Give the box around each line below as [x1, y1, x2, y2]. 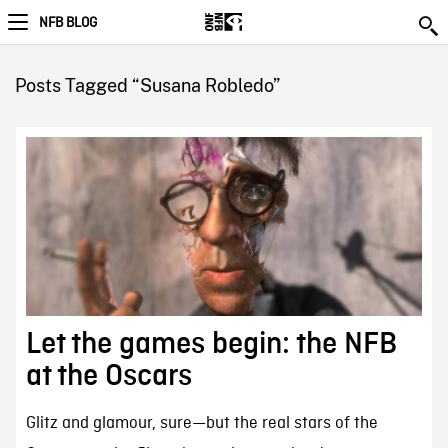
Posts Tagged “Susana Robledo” [14, 75, 280, 96]
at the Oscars [25, 360, 192, 393]
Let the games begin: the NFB [25, 328, 397, 361]
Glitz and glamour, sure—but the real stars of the [25, 413, 378, 435]
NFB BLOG [39, 14, 97, 32]
